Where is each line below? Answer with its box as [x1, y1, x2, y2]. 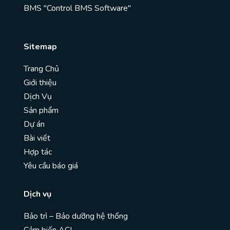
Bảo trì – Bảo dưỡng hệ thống [24, 210, 128, 222]
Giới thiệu [24, 77, 56, 89]
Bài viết [24, 132, 50, 144]
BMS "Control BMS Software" [24, 3, 131, 14]
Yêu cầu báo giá [24, 160, 78, 172]
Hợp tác [24, 146, 52, 158]
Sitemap [24, 41, 57, 53]
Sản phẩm [24, 105, 59, 117]
